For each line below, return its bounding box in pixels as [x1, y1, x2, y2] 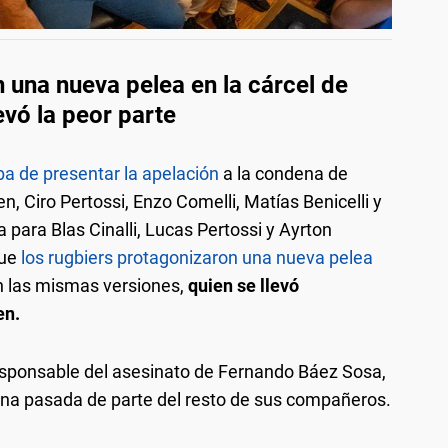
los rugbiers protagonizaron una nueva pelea [21, 246, 373, 268]
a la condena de [219, 162, 348, 184]
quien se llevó [188, 274, 299, 296]
